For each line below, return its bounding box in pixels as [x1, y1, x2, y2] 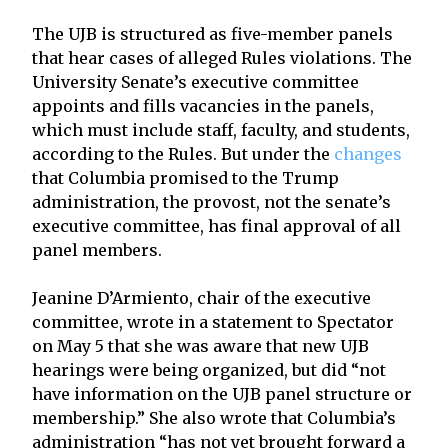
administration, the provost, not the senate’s [32, 191, 391, 212]
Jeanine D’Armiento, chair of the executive [32, 287, 371, 308]
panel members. [32, 239, 162, 260]
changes [334, 143, 402, 164]
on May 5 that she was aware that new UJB [32, 335, 369, 356]
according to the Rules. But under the [32, 143, 334, 164]
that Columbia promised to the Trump [32, 167, 339, 188]
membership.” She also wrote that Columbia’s [32, 407, 396, 428]
